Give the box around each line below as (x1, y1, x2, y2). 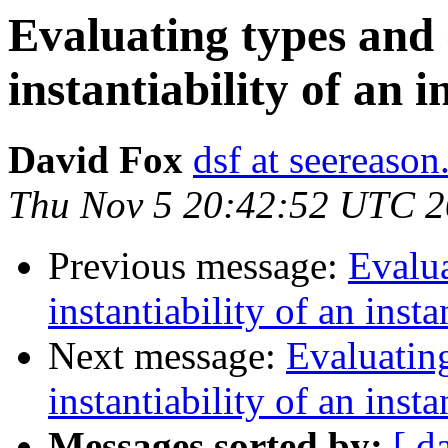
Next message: (48, 334, 286, 378)
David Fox (8, 138, 183, 182)
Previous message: (48, 244, 348, 288)
